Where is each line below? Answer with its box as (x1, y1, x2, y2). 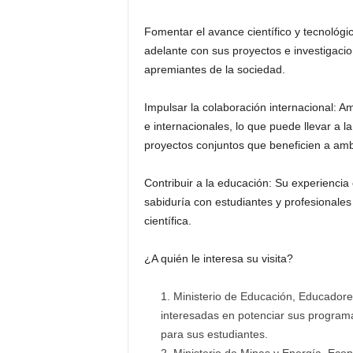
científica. (143, 214, 191, 227)
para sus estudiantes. (160, 327, 268, 340)
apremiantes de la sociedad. (143, 62, 285, 76)
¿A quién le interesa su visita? (143, 251, 293, 265)
